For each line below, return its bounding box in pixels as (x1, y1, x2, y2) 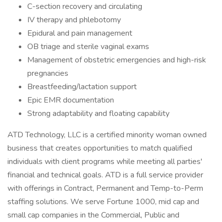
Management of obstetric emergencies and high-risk (27, 55, 206, 65)
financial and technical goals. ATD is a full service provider (7, 169, 203, 180)
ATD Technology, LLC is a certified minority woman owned (7, 129, 207, 140)
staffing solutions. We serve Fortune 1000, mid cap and (7, 196, 199, 207)
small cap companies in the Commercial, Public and (7, 210, 179, 221)
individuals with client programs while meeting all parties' (7, 156, 202, 167)
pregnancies (27, 68, 68, 79)
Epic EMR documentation (27, 95, 114, 106)
